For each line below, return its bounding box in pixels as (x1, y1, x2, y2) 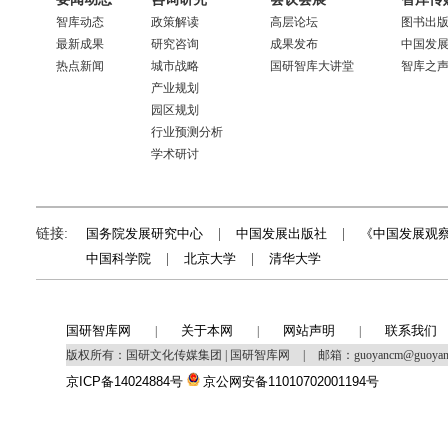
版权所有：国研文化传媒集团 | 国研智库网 (66, 348, 293, 362)
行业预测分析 (151, 125, 223, 139)
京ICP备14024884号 (66, 374, 183, 389)
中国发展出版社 (236, 226, 327, 241)
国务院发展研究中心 (86, 226, 203, 241)
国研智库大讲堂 (270, 59, 354, 73)
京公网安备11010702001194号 (203, 374, 379, 389)
